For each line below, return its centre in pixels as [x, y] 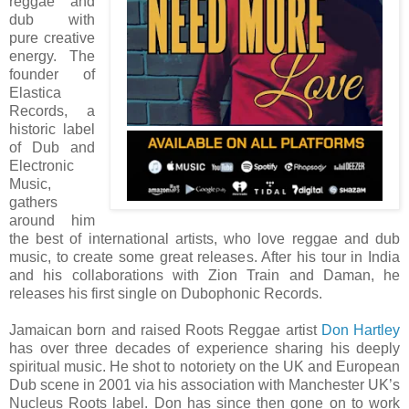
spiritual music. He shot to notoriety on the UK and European [204, 366]
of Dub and [52, 147]
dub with [52, 19]
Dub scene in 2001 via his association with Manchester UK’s [204, 384]
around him [52, 220]
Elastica [35, 92]
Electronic [42, 165]
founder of [52, 74]
